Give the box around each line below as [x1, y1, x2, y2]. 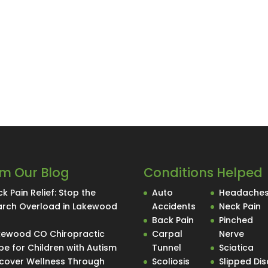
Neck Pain [219, 200, 261, 212]
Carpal [152, 227, 183, 240]
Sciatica [219, 241, 254, 254]
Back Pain [152, 214, 194, 226]
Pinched [219, 214, 254, 226]
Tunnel [152, 241, 182, 254]
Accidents [152, 200, 196, 212]
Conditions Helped [144, 163, 263, 181]
